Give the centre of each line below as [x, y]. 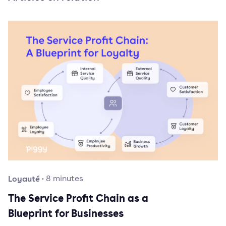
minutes [68, 179]
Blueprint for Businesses [66, 213]
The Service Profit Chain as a [78, 198]
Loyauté [24, 179]
